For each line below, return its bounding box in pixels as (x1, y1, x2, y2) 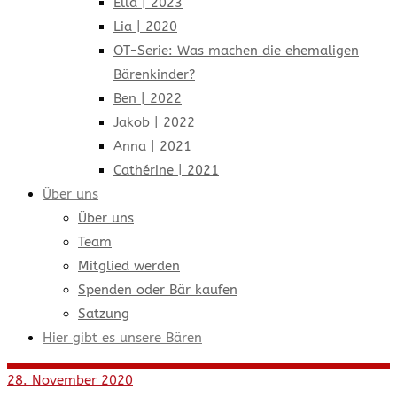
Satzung (78, 306, 129, 322)
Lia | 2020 (113, 19, 177, 35)
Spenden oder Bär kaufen (78, 282, 237, 298)
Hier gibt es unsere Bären (43, 330, 202, 346)
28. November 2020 (7, 372, 133, 388)
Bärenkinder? (113, 66, 195, 82)
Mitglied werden (78, 258, 180, 274)
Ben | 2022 (113, 90, 182, 106)
